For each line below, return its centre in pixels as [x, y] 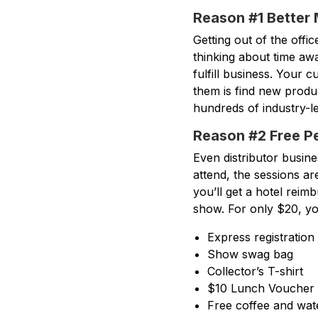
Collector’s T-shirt [255, 271]
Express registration [261, 237]
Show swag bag [250, 254]
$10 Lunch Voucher [261, 288]
